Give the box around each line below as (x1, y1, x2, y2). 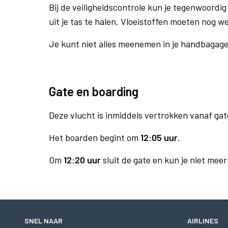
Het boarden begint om (49, 132, 140, 143)
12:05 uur (140, 132, 178, 143)
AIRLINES (187, 216, 218, 225)
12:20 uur (64, 154, 101, 165)
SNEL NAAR (24, 216, 63, 225)
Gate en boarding (49, 84, 138, 99)
